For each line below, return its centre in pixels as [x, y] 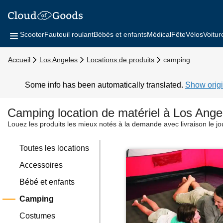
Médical [159, 34]
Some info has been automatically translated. [105, 85]
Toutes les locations [55, 148]
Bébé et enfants [47, 182]
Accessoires [41, 165]
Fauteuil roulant [69, 34]
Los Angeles [58, 60]
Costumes [38, 216]
